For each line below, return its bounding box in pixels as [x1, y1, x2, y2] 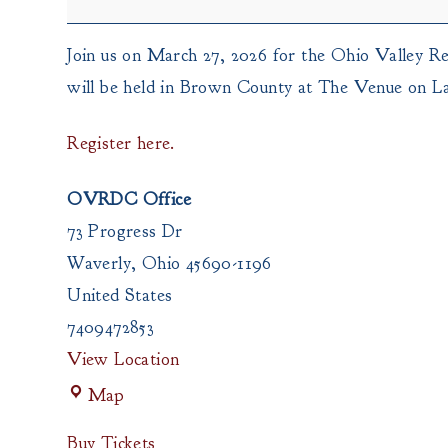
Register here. [67, 132, 175, 155]
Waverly [67, 252, 132, 275]
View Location [67, 348, 180, 371]
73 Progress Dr [67, 220, 183, 243]
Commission [66, 8, 139, 25]
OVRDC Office [67, 188, 192, 211]
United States [67, 284, 173, 307]
